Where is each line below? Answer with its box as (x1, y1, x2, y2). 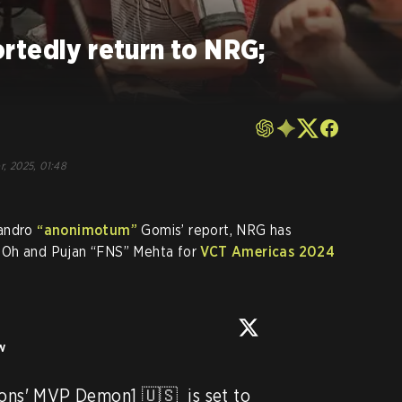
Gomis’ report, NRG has (137, 222, 293, 239)
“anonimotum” (37, 222, 138, 239)
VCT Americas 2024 (200, 243, 336, 260)
